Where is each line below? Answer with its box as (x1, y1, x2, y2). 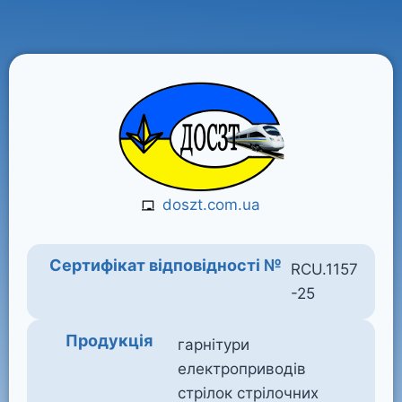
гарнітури (177, 336, 249, 354)
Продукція (65, 331, 153, 350)
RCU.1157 (290, 260, 358, 278)
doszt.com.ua (162, 196, 260, 214)
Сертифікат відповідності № (48, 256, 282, 275)
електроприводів (177, 360, 306, 378)
